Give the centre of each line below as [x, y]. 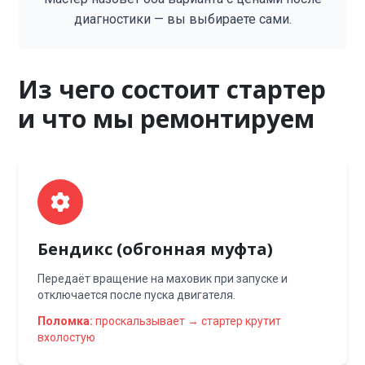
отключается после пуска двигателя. [137, 295]
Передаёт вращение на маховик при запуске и [163, 279]
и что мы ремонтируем [167, 119]
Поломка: [66, 321]
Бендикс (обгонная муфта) [156, 249]
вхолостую [67, 337]
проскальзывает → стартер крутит [187, 321]
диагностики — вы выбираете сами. [182, 19]
